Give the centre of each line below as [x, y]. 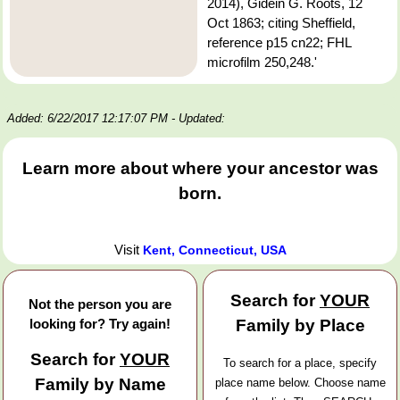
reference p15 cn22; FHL [279, 43]
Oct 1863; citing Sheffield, [281, 23]
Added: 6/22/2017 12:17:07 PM [87, 119]
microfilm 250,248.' [262, 62]
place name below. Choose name [300, 383]
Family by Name [100, 385]
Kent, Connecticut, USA [214, 250]
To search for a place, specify [300, 363]
